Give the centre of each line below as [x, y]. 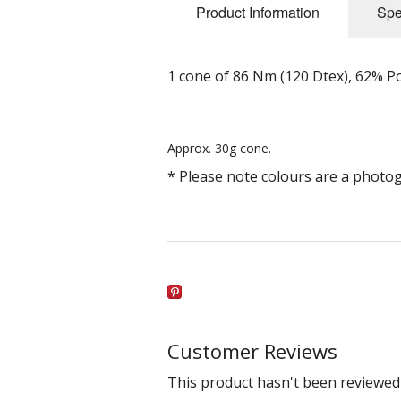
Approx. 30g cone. [219, 148]
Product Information [258, 13]
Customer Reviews [252, 350]
